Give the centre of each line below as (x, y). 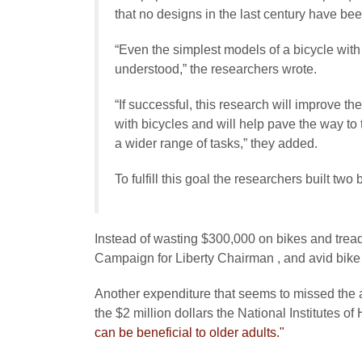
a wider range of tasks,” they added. (216, 143)
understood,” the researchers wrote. (216, 69)
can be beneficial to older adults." (189, 333)
